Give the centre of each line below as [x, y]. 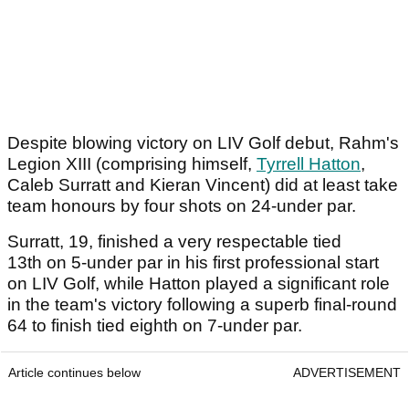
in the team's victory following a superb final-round [202, 304]
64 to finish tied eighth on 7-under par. [157, 325]
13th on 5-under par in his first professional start [193, 262]
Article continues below [74, 372]
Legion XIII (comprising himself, [132, 163]
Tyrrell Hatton [309, 163]
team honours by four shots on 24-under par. [182, 205]
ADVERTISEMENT [347, 372]
